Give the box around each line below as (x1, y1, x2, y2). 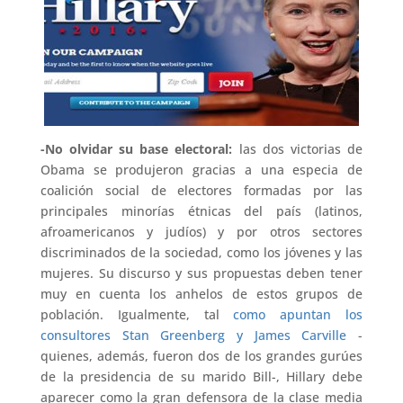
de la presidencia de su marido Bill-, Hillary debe (40, 367, 363, 385)
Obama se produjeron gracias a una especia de (40, 160, 363, 178)
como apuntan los (233, 305, 363, 323)
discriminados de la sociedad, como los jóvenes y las (40, 243, 363, 261)
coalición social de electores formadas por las (40, 181, 363, 199)
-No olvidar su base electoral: (40, 139, 233, 157)
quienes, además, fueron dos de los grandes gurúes (40, 346, 363, 364)
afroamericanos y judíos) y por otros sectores (40, 222, 363, 240)
